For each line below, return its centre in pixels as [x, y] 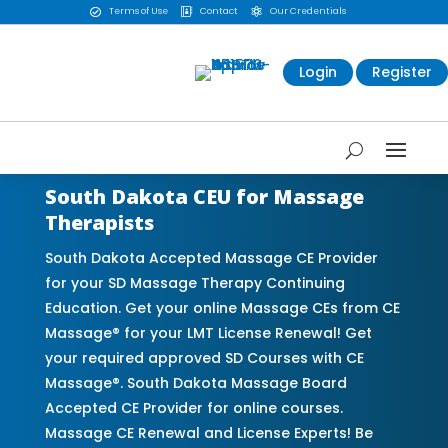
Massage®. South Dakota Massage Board [195, 382]
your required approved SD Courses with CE [204, 357]
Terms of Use [138, 11]
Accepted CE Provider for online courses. [193, 407]
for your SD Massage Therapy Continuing [194, 282]
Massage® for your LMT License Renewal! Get [208, 332]
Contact [218, 11]
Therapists [99, 222]
